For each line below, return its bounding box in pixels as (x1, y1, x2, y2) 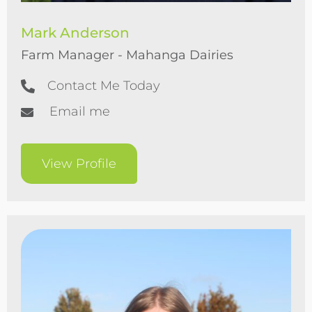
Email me (49, 104, 110, 119)
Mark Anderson (21, 24, 130, 41)
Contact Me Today (47, 78, 160, 93)
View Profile (42, 156, 116, 171)
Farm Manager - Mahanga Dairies (21, 47, 233, 63)
